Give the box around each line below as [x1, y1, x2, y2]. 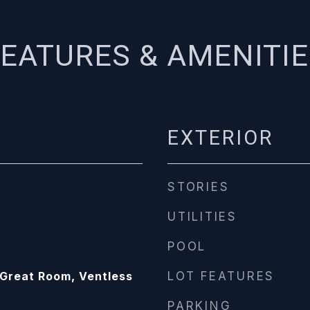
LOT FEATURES [167, 269, 275, 283]
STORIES [167, 180, 230, 194]
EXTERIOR [167, 126, 273, 149]
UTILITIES [167, 210, 237, 224]
